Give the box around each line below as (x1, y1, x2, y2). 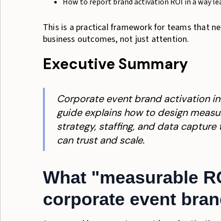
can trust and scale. (57, 134, 145, 147)
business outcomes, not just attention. (43, 33, 189, 45)
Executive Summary (43, 54, 188, 74)
